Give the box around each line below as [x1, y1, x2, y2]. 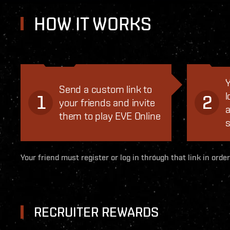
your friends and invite [59, 97, 155, 108]
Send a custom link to [59, 83, 152, 95]
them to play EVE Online [59, 110, 161, 122]
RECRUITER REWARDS [34, 204, 159, 220]
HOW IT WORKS [34, 13, 151, 34]
